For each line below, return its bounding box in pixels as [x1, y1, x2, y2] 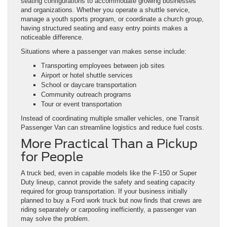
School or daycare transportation [41, 81, 136, 89]
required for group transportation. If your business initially [21, 187, 187, 196]
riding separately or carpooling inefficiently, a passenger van [21, 206, 196, 214]
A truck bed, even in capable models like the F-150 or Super [21, 169, 197, 177]
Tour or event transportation [41, 100, 122, 108]
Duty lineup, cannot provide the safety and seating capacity [21, 178, 195, 186]
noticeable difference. [21, 33, 84, 42]
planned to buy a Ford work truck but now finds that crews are [21, 197, 202, 205]
